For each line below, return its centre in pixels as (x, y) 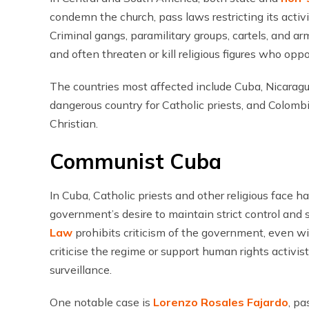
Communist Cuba (136, 161)
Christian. (74, 123)
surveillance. (81, 270)
